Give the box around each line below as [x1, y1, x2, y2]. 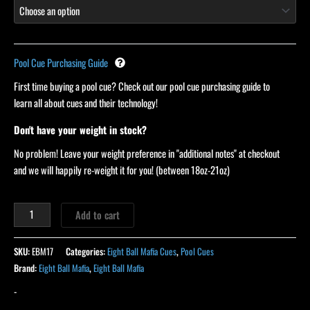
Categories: [66, 244, 107, 258]
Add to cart [75, 207, 120, 222]
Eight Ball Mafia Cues [107, 244, 176, 258]
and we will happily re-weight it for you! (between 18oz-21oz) [14, 162, 230, 177]
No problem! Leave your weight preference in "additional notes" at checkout [14, 145, 280, 161]
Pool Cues [181, 244, 214, 258]
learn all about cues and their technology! [14, 95, 158, 110]
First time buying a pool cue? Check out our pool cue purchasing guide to [14, 78, 270, 93]
